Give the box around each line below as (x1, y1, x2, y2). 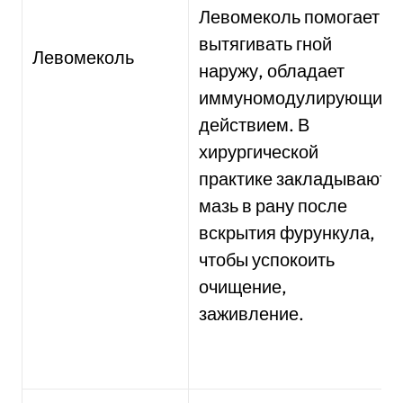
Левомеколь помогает (199, 5, 381, 28)
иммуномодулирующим (199, 86, 396, 109)
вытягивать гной (199, 32, 333, 55)
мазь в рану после (199, 194, 348, 217)
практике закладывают (199, 167, 389, 190)
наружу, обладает (199, 59, 345, 82)
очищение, (199, 275, 288, 298)
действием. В (199, 113, 310, 136)
